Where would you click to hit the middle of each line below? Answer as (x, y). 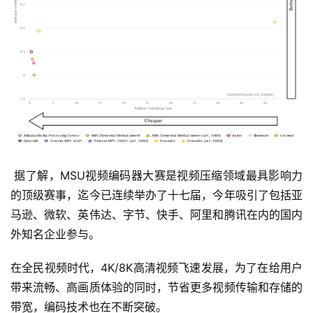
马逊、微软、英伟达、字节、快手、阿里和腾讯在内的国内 (156, 214)
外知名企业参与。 (55, 234)
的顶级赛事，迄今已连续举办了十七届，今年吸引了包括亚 (156, 195)
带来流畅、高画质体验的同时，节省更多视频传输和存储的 (156, 287)
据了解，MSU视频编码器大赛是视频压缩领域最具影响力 (156, 175)
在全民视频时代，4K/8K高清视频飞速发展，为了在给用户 (156, 267)
